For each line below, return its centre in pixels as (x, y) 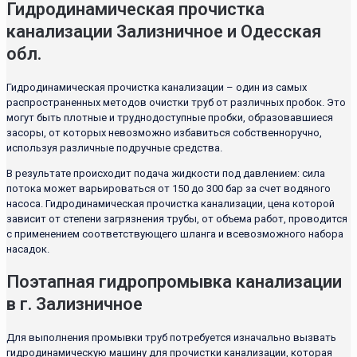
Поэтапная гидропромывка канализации (174, 282)
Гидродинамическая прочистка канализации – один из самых (157, 87)
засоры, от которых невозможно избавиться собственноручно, (164, 132)
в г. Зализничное (75, 304)
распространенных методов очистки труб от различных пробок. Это (176, 102)
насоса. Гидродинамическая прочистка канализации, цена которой (171, 203)
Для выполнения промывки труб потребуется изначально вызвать (171, 338)
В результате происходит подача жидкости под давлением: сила (166, 173)
